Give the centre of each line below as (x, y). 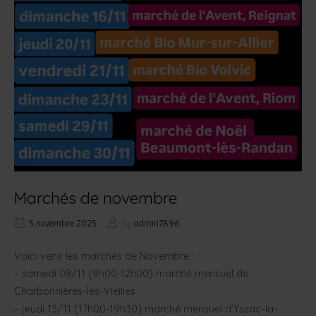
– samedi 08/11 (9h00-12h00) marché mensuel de (131, 274)
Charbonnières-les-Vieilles (75, 292)
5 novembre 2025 (63, 224)
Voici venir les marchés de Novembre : (104, 256)
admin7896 (157, 224)
